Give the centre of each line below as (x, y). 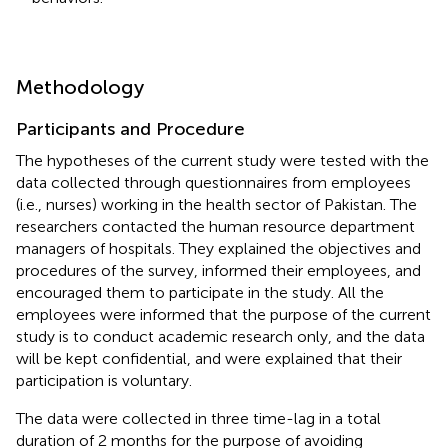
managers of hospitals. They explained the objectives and (218, 248)
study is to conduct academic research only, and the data (220, 336)
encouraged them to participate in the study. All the (200, 292)
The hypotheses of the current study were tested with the (222, 160)
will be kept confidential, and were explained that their (209, 358)
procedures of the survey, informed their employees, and (218, 270)
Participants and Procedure (130, 128)
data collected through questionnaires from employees (213, 182)
